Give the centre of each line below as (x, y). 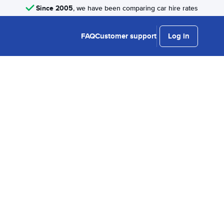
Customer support (126, 36)
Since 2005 (54, 8)
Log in (179, 36)
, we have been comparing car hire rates (135, 8)
